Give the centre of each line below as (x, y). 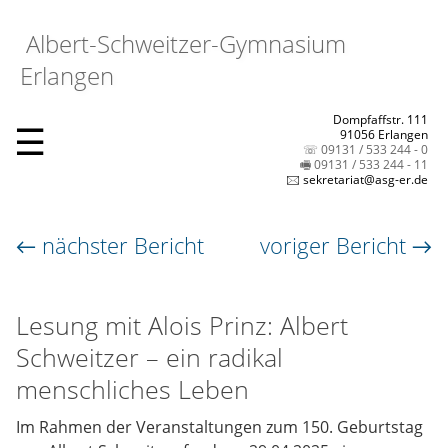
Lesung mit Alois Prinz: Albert (182, 325)
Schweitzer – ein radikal (149, 357)
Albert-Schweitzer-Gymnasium (183, 43)
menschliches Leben (132, 389)
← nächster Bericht (110, 245)
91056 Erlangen (384, 134)
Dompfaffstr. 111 (380, 119)
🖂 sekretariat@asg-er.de (357, 179)
